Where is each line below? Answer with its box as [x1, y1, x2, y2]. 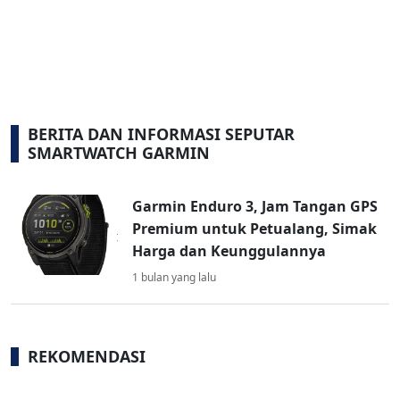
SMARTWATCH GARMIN [28, 142, 210, 164]
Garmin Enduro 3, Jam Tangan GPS [132, 196, 378, 217]
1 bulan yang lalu [132, 270, 216, 286]
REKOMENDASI [28, 346, 146, 368]
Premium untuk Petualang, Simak [132, 219, 377, 239]
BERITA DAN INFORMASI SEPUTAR [28, 123, 295, 146]
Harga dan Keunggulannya [132, 241, 326, 262]
